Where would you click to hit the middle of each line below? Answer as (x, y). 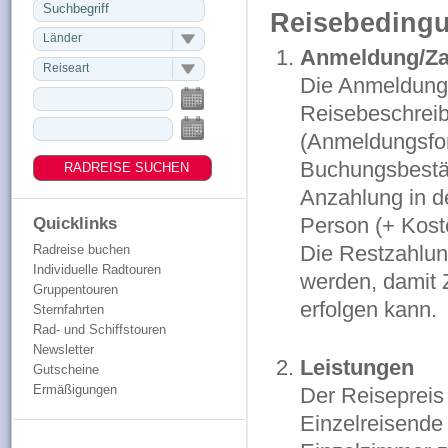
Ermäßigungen (74, 389)
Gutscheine (65, 369)
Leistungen (356, 367)
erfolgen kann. (368, 309)
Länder (62, 38)
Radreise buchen (81, 249)
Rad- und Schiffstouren (99, 329)
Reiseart (65, 68)
